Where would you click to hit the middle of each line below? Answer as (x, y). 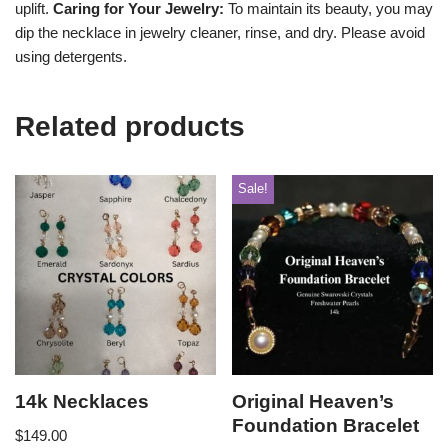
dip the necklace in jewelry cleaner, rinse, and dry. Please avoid (220, 32)
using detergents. (71, 56)
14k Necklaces (82, 402)
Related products (130, 126)
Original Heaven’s (313, 402)
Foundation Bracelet (326, 426)
